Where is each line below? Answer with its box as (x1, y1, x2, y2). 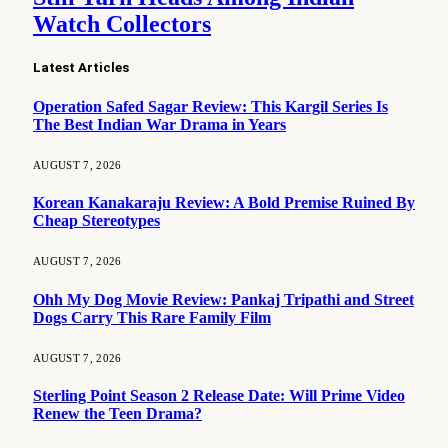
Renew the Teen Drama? (33, 405, 202, 423)
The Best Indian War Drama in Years (33, 115, 286, 133)
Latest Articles (33, 60, 129, 76)
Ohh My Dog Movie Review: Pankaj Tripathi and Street (33, 290, 414, 308)
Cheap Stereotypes (33, 212, 160, 230)
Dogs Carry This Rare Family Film (33, 308, 271, 326)
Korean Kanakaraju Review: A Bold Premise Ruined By (33, 194, 415, 212)
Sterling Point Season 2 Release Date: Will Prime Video (33, 387, 405, 405)
